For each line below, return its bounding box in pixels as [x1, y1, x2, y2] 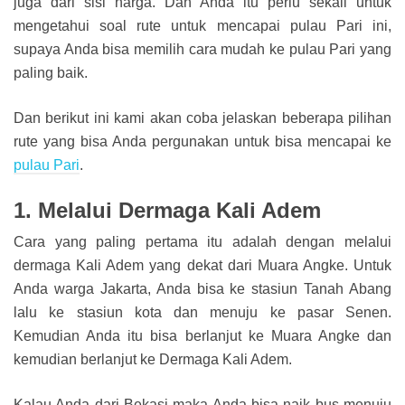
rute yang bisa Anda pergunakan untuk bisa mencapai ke [14, 134, 391, 150]
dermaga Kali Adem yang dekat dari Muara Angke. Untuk [14, 257, 391, 273]
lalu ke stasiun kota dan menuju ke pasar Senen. [14, 304, 391, 320]
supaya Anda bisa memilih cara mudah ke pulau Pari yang [14, 42, 391, 58]
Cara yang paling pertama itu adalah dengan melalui [14, 233, 391, 250]
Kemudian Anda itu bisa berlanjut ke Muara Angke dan [14, 327, 391, 344]
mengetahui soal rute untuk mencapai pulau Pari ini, [14, 18, 391, 34]
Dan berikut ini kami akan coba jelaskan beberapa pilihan [14, 110, 391, 127]
